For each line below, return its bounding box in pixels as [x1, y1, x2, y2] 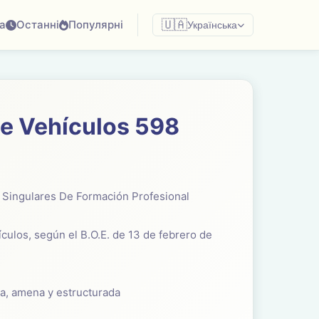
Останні [16, 18, 59, 31]
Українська [187, 19, 237, 31]
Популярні [68, 18, 123, 31]
